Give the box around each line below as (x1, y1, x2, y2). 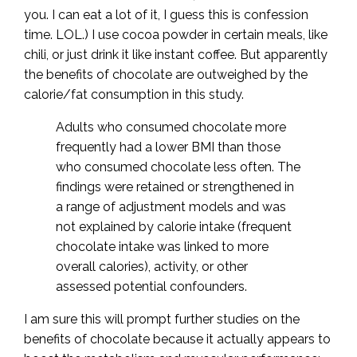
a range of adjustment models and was (56, 198, 286, 214)
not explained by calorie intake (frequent (56, 218, 292, 234)
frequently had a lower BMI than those (56, 139, 280, 155)
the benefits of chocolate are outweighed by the (24, 66, 308, 82)
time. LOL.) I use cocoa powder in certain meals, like (24, 26, 328, 42)
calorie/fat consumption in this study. (24, 86, 244, 102)
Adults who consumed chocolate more (56, 119, 286, 135)
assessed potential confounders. (56, 278, 247, 294)
